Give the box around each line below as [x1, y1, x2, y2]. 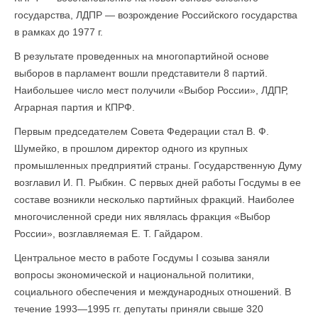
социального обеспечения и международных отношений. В [14, 286, 291, 297]
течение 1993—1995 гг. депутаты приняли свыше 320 [14, 303, 263, 314]
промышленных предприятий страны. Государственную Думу [14, 160, 302, 171]
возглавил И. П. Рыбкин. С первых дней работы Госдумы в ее [14, 177, 301, 188]
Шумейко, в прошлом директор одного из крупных [14, 143, 248, 154]
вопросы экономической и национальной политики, [14, 269, 254, 280]
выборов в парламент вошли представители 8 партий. [14, 67, 268, 79]
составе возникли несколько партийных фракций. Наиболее [14, 194, 295, 205]
